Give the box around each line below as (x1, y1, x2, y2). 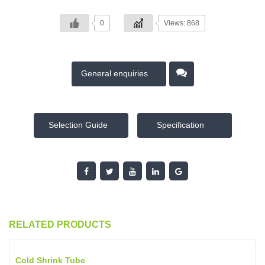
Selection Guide (48, 120, 108, 130)
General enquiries (81, 69, 150, 79)
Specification (156, 120, 206, 130)
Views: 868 (164, 19, 199, 28)
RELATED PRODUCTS (9, 219, 111, 230)
